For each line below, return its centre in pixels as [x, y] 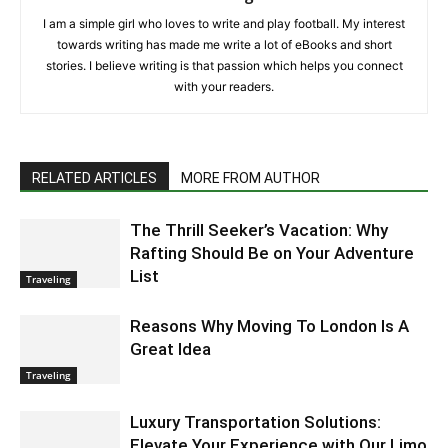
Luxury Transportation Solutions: [255, 421]
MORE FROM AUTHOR [250, 177]
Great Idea [170, 348]
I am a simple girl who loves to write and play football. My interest [224, 23]
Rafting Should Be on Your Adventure [272, 252]
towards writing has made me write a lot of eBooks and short [224, 44]
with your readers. [224, 86]
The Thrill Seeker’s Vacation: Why [259, 229]
